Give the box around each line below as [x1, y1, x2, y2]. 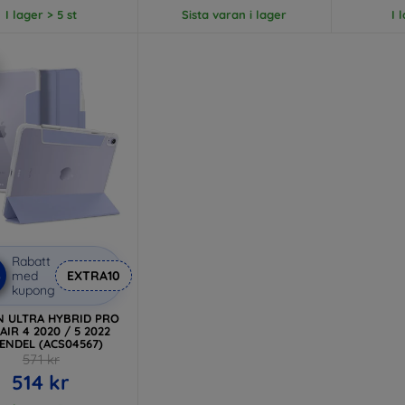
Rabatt [12, 252, 51, 269]
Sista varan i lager [182, 6, 287, 22]
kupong [12, 281, 55, 298]
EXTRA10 [67, 267, 120, 284]
